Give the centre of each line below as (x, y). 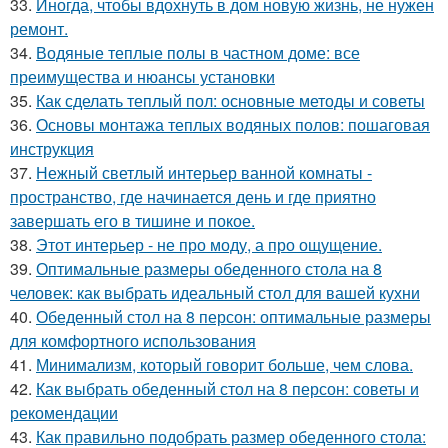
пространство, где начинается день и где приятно (193, 196)
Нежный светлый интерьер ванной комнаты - (204, 172)
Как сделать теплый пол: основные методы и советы (230, 100)
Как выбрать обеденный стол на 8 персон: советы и (227, 388)
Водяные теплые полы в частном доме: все (198, 52)
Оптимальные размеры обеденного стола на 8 (209, 268)
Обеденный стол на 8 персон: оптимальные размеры (233, 316)
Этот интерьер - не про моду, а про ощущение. (209, 244)
